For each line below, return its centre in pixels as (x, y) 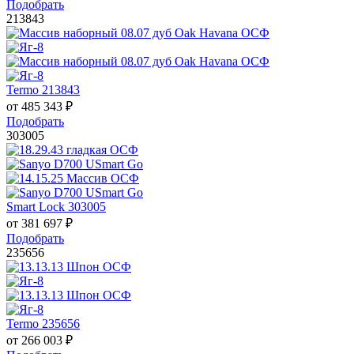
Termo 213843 (43, 90)
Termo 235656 (43, 324)
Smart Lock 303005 (56, 207)
